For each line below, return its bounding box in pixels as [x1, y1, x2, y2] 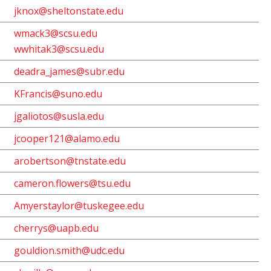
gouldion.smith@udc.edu [14, 244, 125, 257]
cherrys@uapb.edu [14, 221, 99, 235]
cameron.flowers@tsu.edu [14, 177, 131, 190]
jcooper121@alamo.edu [14, 132, 120, 145]
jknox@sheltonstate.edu [14, 4, 123, 18]
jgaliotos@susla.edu [14, 109, 104, 123]
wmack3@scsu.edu [14, 27, 97, 40]
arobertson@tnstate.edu [14, 154, 126, 168]
